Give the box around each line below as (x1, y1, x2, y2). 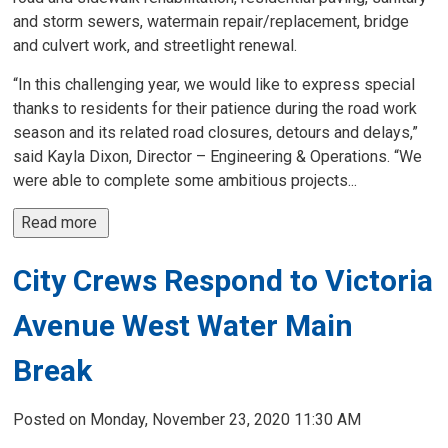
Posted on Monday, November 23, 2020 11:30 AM (13, 410, 362, 429)
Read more (21, 213, 102, 232)
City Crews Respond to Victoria (13, 263, 434, 298)
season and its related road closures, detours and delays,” (13, 123, 419, 142)
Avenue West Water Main (13, 308, 354, 343)
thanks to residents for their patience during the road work (13, 99, 418, 118)
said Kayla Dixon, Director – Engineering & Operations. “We (13, 147, 423, 166)
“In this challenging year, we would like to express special (13, 75, 416, 94)
